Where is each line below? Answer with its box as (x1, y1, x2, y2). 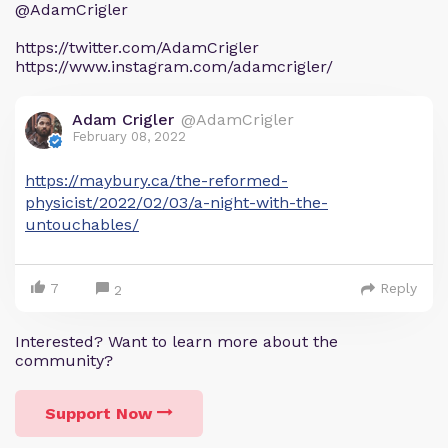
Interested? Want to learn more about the (15, 332, 338, 351)
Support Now (45, 404, 152, 423)
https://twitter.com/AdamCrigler (15, 38, 259, 57)
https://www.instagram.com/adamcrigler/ (15, 57, 333, 76)
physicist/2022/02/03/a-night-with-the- (25, 193, 328, 212)
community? (15, 351, 113, 370)
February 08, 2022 (72, 129, 186, 144)
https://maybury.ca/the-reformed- (25, 171, 288, 190)
